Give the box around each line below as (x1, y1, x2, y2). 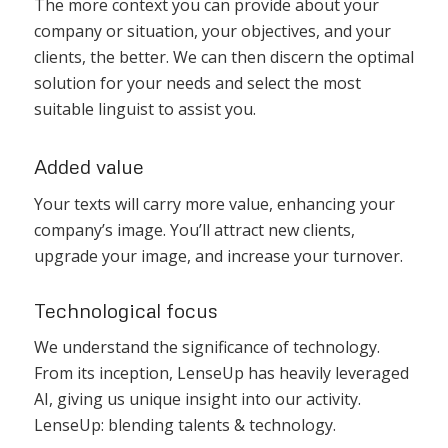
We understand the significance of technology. (33, 336, 380, 359)
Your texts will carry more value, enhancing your (33, 192, 395, 215)
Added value (33, 154, 144, 179)
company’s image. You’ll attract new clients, (33, 218, 355, 241)
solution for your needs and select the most (33, 71, 361, 94)
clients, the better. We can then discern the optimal (33, 45, 414, 68)
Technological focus (33, 297, 218, 322)
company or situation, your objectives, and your (33, 19, 391, 42)
